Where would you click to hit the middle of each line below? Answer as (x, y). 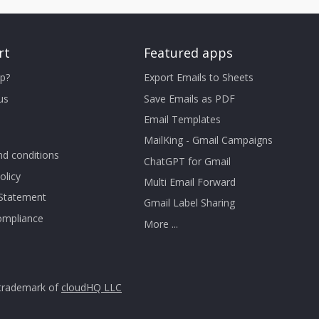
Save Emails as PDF (189, 98)
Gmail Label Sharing (189, 203)
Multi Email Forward (189, 182)
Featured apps (188, 53)
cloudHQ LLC (91, 287)
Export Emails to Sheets (198, 78)
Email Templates (182, 119)
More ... (161, 224)
